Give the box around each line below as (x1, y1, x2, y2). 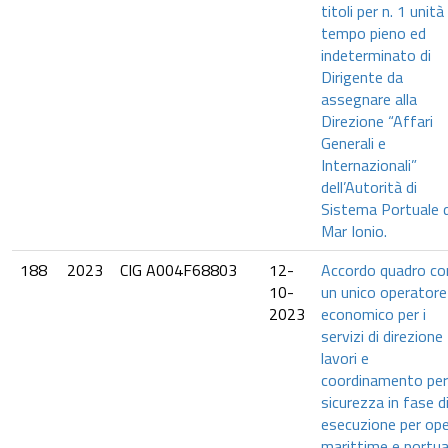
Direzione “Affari (321, 109, 433, 133)
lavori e (321, 346, 369, 370)
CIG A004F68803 (120, 258, 237, 282)
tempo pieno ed (321, 21, 426, 45)
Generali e (321, 131, 386, 155)
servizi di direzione (321, 324, 443, 348)
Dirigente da (321, 65, 403, 89)
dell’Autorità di (321, 175, 417, 199)
